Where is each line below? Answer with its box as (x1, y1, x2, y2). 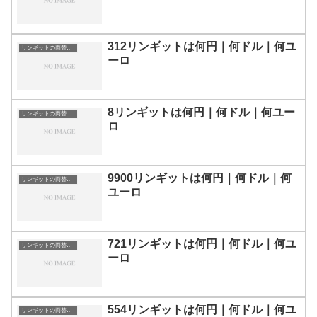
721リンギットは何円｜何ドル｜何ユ (108, 237, 296, 250)
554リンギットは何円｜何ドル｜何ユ (108, 303, 296, 316)
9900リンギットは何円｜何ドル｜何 (108, 171, 292, 184)
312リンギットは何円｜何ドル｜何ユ (108, 40, 296, 53)
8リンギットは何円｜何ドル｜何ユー (108, 105, 295, 118)
